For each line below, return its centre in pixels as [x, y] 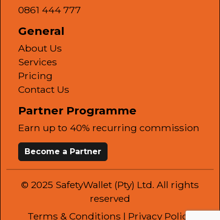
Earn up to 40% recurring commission [109, 128]
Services [38, 62]
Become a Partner [63, 151]
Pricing [35, 76]
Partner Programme [77, 110]
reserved [110, 198]
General [41, 31]
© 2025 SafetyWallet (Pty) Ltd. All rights [110, 185]
